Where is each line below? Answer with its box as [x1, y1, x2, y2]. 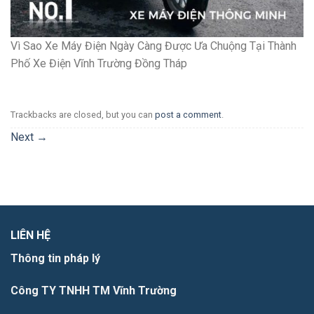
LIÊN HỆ [11, 228, 50, 243]
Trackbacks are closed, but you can [11, 109, 155, 121]
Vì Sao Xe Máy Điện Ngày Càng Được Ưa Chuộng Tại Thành [11, 39, 296, 53]
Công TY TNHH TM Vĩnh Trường [11, 283, 177, 297]
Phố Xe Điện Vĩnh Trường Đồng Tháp [11, 57, 187, 71]
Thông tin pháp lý [11, 252, 100, 266]
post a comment [155, 109, 221, 121]
